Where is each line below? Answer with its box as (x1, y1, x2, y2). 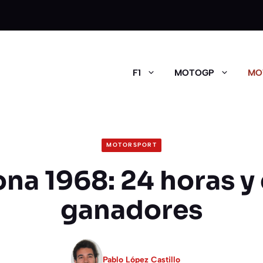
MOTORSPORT (106, 141, 157, 149)
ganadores (60, 193, 203, 227)
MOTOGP (174, 68, 214, 78)
